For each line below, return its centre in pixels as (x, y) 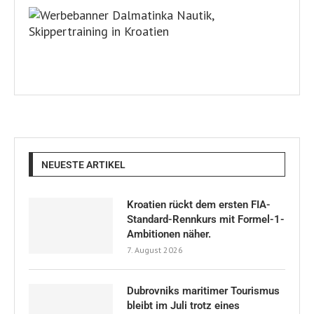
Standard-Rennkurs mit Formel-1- (206, 219)
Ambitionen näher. (169, 234)
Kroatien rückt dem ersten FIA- (199, 204)
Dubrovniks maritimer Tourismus (203, 291)
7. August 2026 (155, 250)
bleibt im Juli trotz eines (183, 305)
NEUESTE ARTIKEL (83, 164)
